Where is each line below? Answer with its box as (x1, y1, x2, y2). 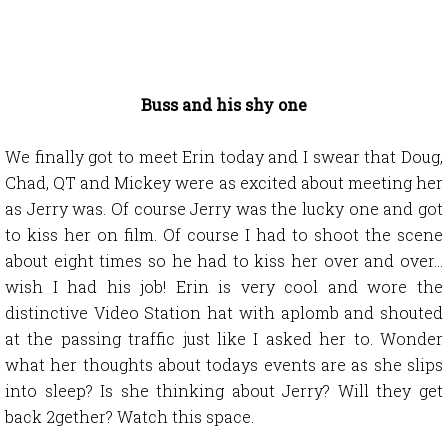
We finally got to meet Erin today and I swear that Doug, (5, 145, 443, 167)
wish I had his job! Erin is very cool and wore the (5, 275, 443, 297)
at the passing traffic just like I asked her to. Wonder (5, 327, 443, 349)
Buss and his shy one (141, 93, 307, 115)
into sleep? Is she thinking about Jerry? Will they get (5, 379, 443, 401)
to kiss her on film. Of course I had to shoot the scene (5, 223, 443, 245)
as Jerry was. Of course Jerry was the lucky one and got (5, 197, 443, 219)
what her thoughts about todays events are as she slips (5, 353, 443, 375)
